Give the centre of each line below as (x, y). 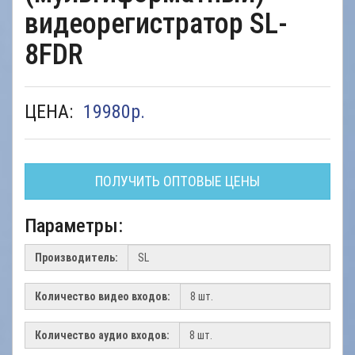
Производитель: (76, 258)
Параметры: (74, 226)
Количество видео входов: (103, 296)
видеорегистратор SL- (156, 24)
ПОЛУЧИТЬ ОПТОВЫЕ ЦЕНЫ (177, 181)
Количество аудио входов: (102, 335)
